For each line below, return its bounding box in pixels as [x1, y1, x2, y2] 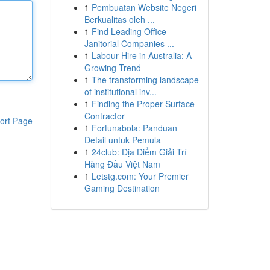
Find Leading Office [91, 25, 166, 37]
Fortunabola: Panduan [91, 122, 177, 134]
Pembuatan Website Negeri [91, 1, 196, 13]
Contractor [84, 110, 125, 122]
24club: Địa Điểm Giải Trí [91, 146, 187, 158]
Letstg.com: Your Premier [91, 170, 189, 182]
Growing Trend [84, 61, 141, 74]
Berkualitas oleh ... [84, 13, 155, 25]
